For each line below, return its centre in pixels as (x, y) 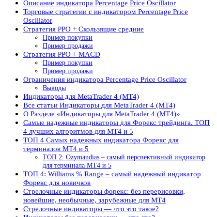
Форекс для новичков (57, 183)
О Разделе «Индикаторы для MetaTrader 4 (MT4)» (102, 114)
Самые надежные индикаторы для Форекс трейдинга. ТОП (116, 123)
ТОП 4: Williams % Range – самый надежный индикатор (112, 174)
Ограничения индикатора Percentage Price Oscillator (105, 79)
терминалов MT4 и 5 (56, 149)
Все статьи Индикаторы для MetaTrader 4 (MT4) (99, 105)
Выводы (54, 88)
